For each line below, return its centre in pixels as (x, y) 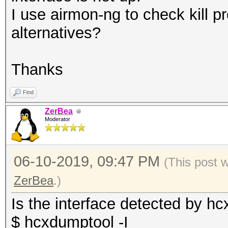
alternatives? (56, 33)
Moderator (58, 119)
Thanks (37, 69)
